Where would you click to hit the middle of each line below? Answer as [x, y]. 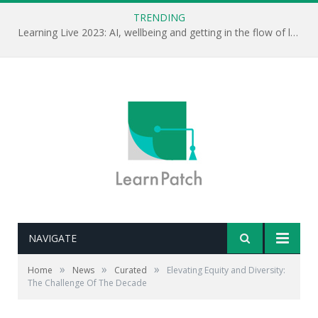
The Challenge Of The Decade [87, 283]
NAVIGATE [53, 238]
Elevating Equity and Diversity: [226, 270]
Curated [131, 270]
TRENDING [159, 17]
